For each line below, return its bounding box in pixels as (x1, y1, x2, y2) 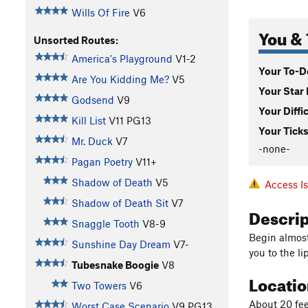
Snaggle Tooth (71, 217, 140, 230)
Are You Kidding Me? (71, 73, 169, 86)
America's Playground (71, 52, 173, 65)
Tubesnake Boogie (71, 258, 159, 272)
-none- (258, 142, 290, 155)
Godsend (71, 93, 114, 107)
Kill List (71, 114, 106, 127)
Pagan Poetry (71, 155, 133, 168)
